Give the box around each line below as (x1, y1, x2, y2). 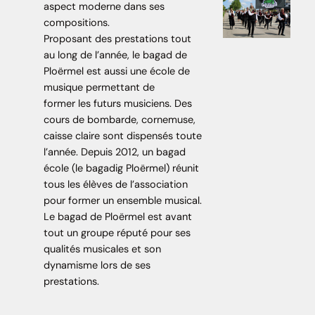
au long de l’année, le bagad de (43, 48, 187, 62)
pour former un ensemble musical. (43, 193, 202, 207)
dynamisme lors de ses (43, 258, 150, 272)
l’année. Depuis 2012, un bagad (43, 145, 186, 159)
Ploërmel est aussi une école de (43, 64, 190, 78)
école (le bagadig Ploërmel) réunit (43, 161, 199, 175)
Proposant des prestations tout (43, 32, 191, 46)
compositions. (43, 15, 110, 30)
